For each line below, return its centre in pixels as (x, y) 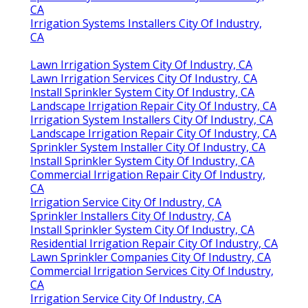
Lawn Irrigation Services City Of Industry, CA (144, 79)
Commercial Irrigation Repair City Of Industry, (148, 175)
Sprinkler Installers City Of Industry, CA (131, 216)
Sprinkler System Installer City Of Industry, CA (148, 147)
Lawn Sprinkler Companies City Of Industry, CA (151, 257)
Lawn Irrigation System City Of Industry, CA (141, 65)
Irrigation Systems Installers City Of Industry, (146, 24)
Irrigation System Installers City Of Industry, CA (152, 120)
